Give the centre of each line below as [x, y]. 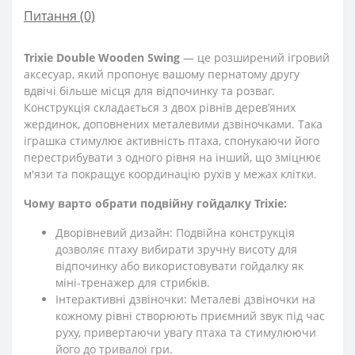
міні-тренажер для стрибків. [133, 282]
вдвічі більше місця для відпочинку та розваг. [149, 90]
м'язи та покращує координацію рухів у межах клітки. [170, 174]
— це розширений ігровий [256, 57]
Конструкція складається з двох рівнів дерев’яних [160, 107]
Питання [50, 15]
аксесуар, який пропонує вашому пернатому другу [162, 74]
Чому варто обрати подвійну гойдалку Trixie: [155, 203]
